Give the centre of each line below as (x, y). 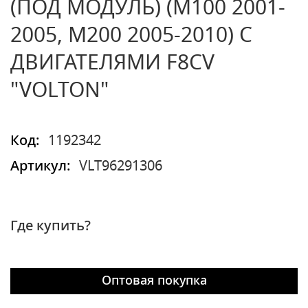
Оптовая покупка (154, 281)
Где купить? (51, 226)
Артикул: (40, 166)
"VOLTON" (59, 91)
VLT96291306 (121, 166)
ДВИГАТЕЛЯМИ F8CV (112, 63)
